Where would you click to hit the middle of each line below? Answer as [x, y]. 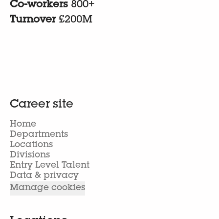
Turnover [34, 20]
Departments [39, 135]
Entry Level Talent [50, 166]
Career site [42, 105]
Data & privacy [44, 176]
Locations [31, 145]
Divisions [30, 155]
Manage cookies [47, 188]
